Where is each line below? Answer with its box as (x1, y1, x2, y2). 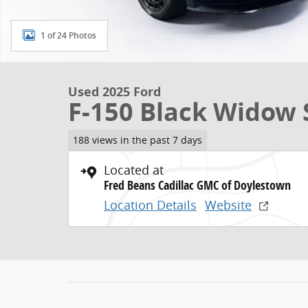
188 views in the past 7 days (72, 133, 202, 146)
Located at (104, 161, 164, 178)
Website (205, 196, 252, 213)
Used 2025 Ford (68, 83, 161, 100)
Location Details (104, 196, 197, 213)
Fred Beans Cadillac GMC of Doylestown (104, 176, 291, 194)
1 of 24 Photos (41, 30, 96, 41)
